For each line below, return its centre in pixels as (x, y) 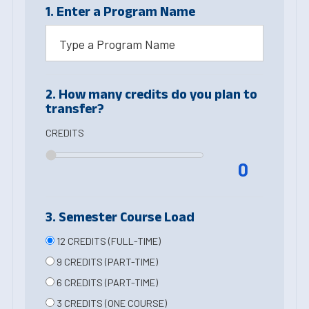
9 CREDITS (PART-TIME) (106, 262)
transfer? (75, 108)
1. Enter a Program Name (120, 11)
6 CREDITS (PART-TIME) (106, 282)
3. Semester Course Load (120, 217)
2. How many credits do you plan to (151, 94)
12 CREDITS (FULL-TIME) (108, 241)
